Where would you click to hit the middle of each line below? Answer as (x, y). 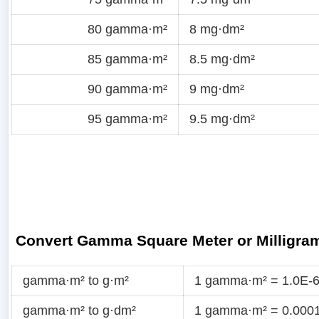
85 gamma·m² (127, 59)
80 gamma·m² (127, 29)
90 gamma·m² (127, 89)
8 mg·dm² (217, 29)
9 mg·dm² (217, 89)
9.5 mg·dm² (222, 119)
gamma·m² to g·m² (76, 281)
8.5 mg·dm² (222, 59)
